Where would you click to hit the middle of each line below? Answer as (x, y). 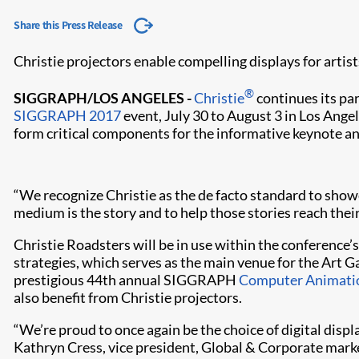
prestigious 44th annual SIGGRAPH (126, 280)
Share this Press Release (68, 25)
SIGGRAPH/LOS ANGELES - (104, 98)
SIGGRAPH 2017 (67, 115)
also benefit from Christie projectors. (128, 297)
